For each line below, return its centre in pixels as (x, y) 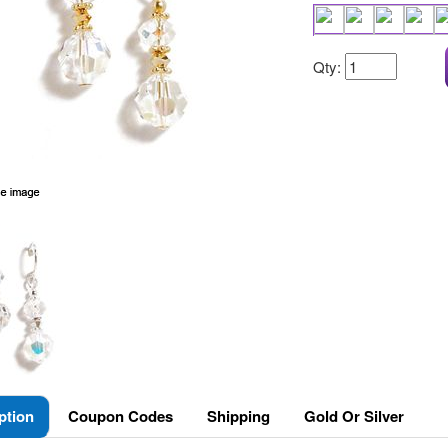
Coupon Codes (120, 416)
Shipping (238, 416)
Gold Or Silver (353, 416)
